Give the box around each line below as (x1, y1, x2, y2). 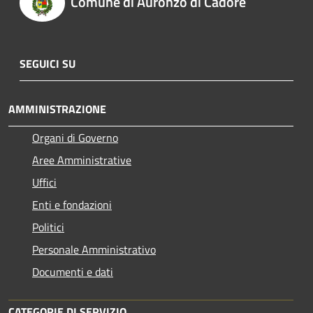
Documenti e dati (32, 263, 113, 280)
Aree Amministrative (32, 151, 131, 168)
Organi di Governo (32, 129, 118, 146)
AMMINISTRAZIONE (8, 100, 106, 117)
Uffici (32, 173, 57, 191)
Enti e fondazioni (32, 196, 112, 213)
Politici (32, 218, 64, 235)
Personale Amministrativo (32, 240, 156, 258)
